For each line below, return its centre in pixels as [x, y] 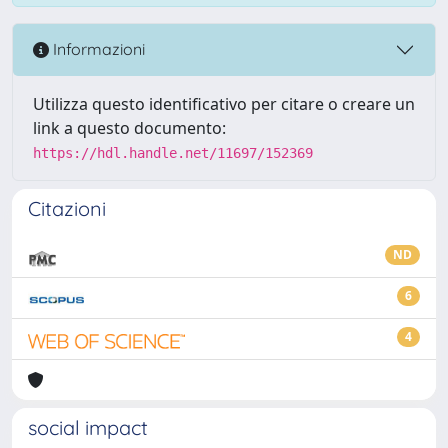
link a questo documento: [129, 127]
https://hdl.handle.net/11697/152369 [173, 152]
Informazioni [97, 49]
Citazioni [67, 208]
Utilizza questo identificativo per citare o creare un [224, 103]
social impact [88, 427]
